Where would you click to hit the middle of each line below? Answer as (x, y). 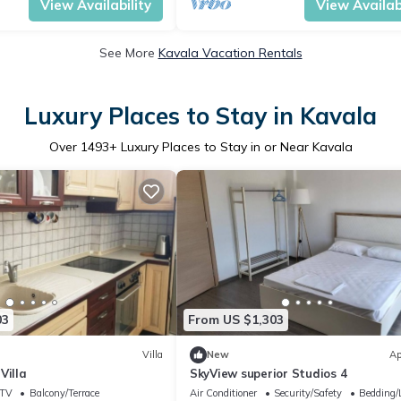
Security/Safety (308, 392)
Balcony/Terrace (64, 392)
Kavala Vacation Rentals (230, 53)
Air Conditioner (223, 392)
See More (128, 53)
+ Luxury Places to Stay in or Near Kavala (230, 147)
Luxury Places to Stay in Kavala (200, 116)
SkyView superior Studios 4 (269, 373)
